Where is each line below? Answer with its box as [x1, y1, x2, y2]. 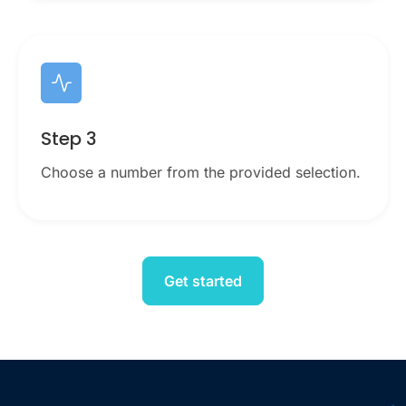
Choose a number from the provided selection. [41, 163, 361, 182]
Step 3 [41, 126, 97, 152]
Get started [164, 272, 242, 291]
